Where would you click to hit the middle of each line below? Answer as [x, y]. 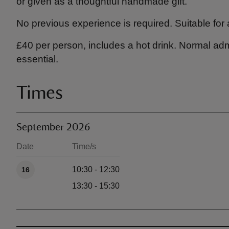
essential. [37, 59]
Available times [44, 161]
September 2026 [53, 127]
